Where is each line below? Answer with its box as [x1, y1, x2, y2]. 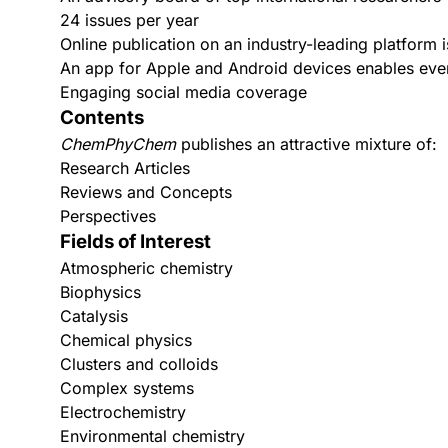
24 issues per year [60, 10, 199, 30]
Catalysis [60, 306, 128, 326]
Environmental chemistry [60, 426, 245, 446]
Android [228, 58, 288, 78]
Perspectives [60, 206, 156, 226]
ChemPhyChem [60, 134, 176, 154]
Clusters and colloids [60, 354, 218, 374]
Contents [60, 106, 144, 129]
